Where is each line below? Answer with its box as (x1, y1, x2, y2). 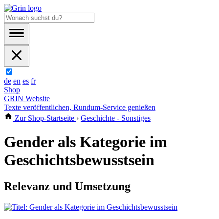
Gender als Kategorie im (4, 133, 167, 151)
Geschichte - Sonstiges (81, 114, 151, 122)
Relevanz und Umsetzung (4, 179, 131, 193)
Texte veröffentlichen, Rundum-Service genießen (4, 103, 155, 111)
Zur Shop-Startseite (13, 114, 76, 122)
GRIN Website (4, 94, 50, 103)
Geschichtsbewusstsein (4, 151, 154, 169)
